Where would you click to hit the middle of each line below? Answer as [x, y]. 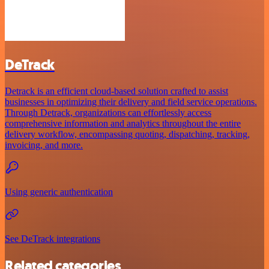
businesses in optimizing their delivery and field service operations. [131, 102]
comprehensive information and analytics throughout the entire [123, 124]
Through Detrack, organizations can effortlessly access [108, 113]
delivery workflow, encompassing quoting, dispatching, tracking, [127, 134]
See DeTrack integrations [53, 239]
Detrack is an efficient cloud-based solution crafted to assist [116, 91]
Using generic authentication [59, 192]
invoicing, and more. [44, 145]
